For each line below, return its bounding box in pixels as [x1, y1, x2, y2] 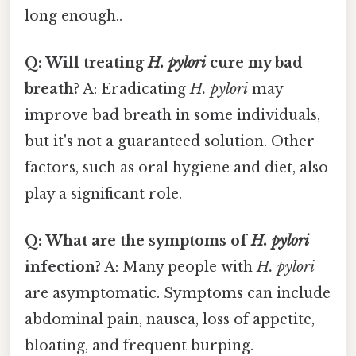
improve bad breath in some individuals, [25, 106, 320, 124]
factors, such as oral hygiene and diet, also [25, 158, 328, 176]
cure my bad [206, 53, 303, 72]
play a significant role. [25, 184, 182, 203]
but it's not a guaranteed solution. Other [25, 132, 315, 150]
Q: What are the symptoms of [25, 232, 251, 250]
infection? [25, 258, 101, 277]
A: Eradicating [79, 79, 190, 98]
